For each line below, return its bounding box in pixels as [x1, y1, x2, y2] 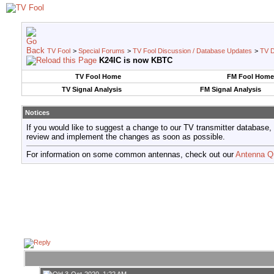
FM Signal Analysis [199, 86, 261, 93]
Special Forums [78, 47, 125, 54]
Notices [25, 109, 50, 116]
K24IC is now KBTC [99, 56, 172, 65]
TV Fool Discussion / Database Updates [133, 47, 252, 54]
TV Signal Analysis [61, 86, 122, 93]
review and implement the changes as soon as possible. [26, 132, 225, 141]
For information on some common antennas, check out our [26, 150, 235, 160]
